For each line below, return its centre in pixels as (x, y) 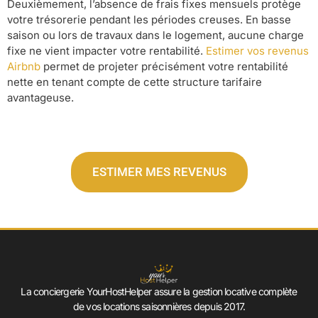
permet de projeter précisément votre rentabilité (164, 67)
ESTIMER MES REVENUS (159, 171)
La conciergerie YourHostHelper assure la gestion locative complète (159, 292)
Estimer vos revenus (257, 51)
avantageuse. (40, 98)
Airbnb (24, 67)
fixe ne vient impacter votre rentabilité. (106, 51)
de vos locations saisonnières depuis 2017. (159, 307)
